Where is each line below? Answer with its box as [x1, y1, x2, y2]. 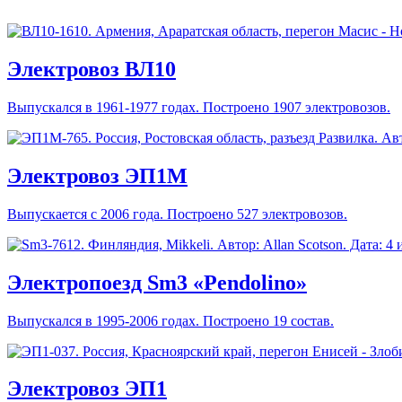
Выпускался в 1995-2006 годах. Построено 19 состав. [7, 312, 334, 328]
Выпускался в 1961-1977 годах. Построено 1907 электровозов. [7, 99, 390, 115]
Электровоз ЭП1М [7, 163, 188, 188]
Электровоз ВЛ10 [7, 57, 176, 81]
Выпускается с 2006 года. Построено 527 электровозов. [7, 205, 347, 222]
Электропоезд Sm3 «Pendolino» [7, 270, 307, 294]
